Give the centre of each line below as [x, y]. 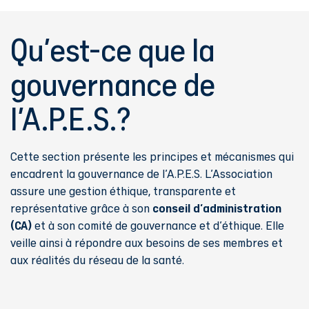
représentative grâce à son [81, 208]
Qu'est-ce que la [113, 50]
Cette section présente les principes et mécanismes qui [152, 156]
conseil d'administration [217, 207]
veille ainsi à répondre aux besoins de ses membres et [147, 242]
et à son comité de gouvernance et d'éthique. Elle [158, 225]
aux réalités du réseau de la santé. [97, 259]
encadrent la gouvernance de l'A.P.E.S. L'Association [141, 173]
